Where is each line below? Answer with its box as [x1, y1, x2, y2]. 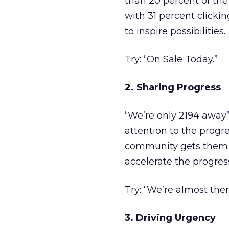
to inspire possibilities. [125, 26, 225, 37]
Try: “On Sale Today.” [125, 54, 218, 65]
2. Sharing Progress [125, 82, 221, 93]
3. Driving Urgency [125, 212, 216, 223]
